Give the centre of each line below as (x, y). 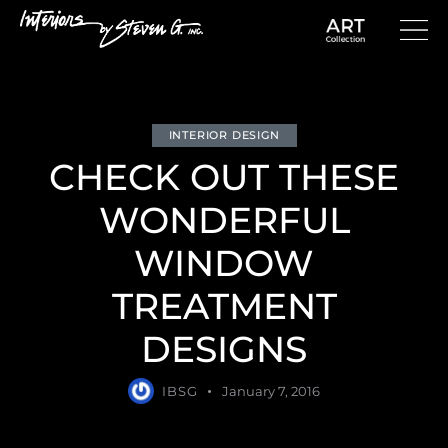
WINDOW (224, 262)
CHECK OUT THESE (224, 176)
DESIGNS (224, 348)
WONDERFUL (224, 219)
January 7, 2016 (270, 390)
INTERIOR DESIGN (224, 134)
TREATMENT (224, 305)
